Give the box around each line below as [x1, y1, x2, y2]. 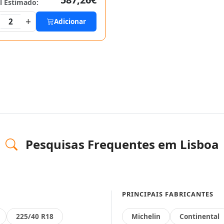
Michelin [131, 211, 160, 221]
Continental [179, 211, 219, 221]
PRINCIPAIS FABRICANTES [122, 189, 213, 198]
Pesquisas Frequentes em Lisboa [22, 136, 219, 152]
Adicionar [53, 16, 86, 26]
